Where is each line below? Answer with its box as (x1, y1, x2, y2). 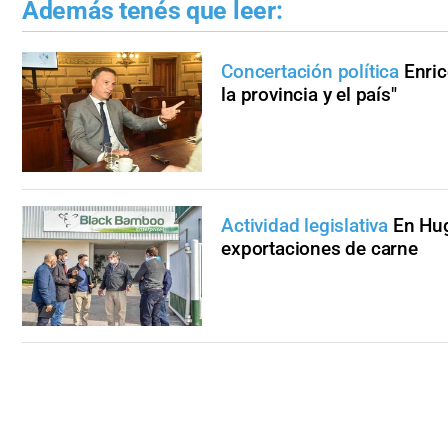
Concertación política (221, 59, 404, 83)
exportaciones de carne (221, 236, 418, 260)
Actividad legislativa (221, 213, 388, 237)
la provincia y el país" (221, 82, 397, 106)
